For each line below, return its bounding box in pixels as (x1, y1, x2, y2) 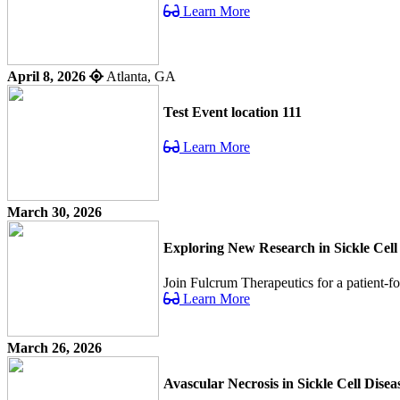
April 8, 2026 (7, 69, 86, 85)
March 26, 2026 (7, 340, 102, 356)
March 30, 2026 (7, 204, 102, 221)
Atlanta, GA (104, 69, 176, 85)
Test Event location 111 (163, 104, 302, 120)
